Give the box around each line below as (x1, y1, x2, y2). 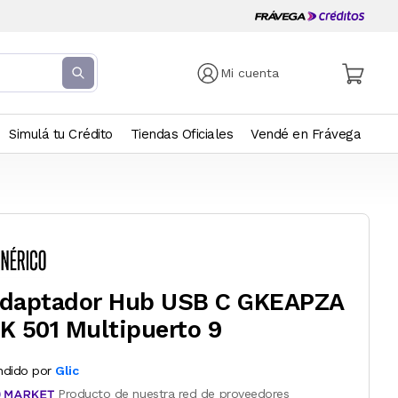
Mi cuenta (220, 66, 280, 80)
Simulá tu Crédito (9, 126, 113, 142)
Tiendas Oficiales (130, 126, 233, 142)
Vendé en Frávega (251, 126, 361, 142)
